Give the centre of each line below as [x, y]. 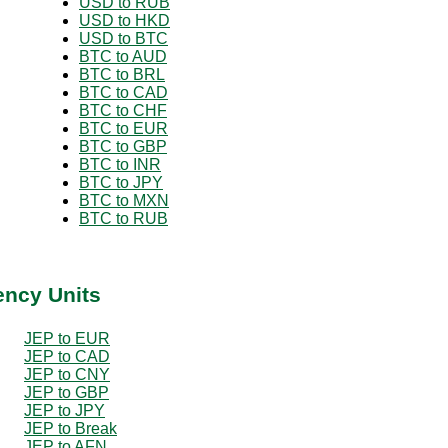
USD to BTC [123, 38]
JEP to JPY [64, 410]
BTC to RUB [123, 218]
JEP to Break [70, 428]
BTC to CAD [123, 92]
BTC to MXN [124, 200]
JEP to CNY [67, 374]
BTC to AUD [123, 56]
